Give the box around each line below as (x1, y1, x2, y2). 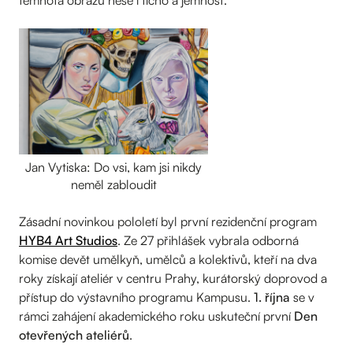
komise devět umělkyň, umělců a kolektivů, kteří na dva (19, 251, 317, 267)
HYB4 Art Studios (19, 232, 117, 248)
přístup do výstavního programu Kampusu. (19, 288, 254, 305)
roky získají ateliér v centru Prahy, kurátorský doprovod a (19, 269, 327, 286)
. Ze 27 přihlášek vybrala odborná (117, 232, 299, 248)
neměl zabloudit (70, 176, 157, 192)
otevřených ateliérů (19, 326, 129, 343)
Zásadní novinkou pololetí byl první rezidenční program (19, 213, 317, 229)
